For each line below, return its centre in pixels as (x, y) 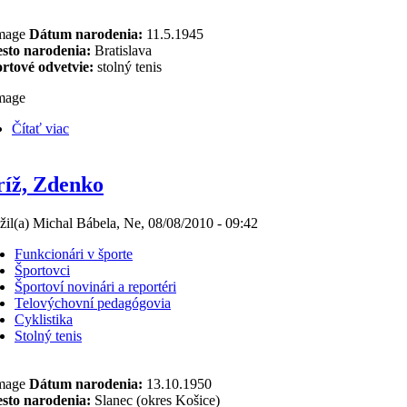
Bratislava (121, 50)
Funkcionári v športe (74, 253)
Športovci (42, 270)
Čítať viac (40, 129)
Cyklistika (44, 319)
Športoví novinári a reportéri (95, 286)
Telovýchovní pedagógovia (93, 303)
